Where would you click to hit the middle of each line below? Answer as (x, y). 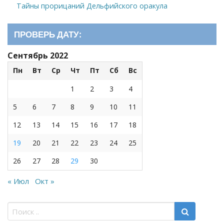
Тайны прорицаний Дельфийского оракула (92, 6)
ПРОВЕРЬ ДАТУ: (48, 34)
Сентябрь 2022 (38, 56)
